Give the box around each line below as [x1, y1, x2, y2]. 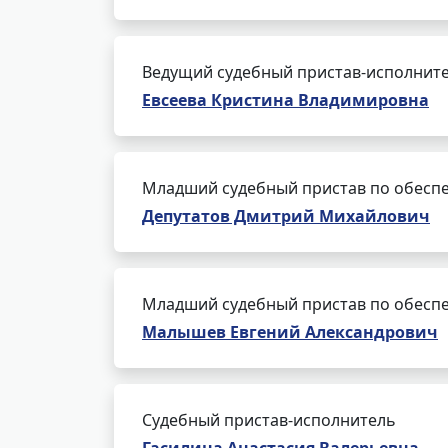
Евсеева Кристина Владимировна [142, 89, 429, 111]
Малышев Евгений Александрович [142, 321, 438, 343]
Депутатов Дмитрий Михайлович [142, 205, 430, 227]
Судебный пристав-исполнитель [142, 409, 396, 431]
